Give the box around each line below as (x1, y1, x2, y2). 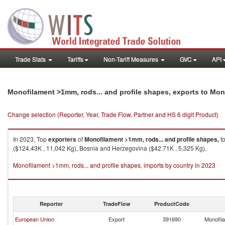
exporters (48, 135, 76, 144)
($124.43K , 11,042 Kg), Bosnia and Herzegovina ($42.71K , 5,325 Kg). (13, 144, 206, 152)
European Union (15, 215, 54, 223)
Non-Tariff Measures (103, 55, 160, 63)
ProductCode (154, 200, 189, 207)
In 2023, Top (13, 135, 48, 143)
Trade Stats (15, 55, 47, 63)
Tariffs (67, 55, 83, 63)
